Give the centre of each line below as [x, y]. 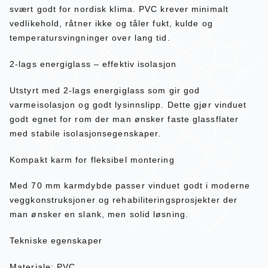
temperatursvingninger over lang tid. [90, 38]
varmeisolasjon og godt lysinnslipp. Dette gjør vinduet [128, 104]
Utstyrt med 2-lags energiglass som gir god [105, 90]
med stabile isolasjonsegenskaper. [86, 133]
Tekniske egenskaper [56, 241]
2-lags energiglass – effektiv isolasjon [93, 64]
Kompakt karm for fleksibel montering [92, 159]
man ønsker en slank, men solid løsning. [99, 214]
